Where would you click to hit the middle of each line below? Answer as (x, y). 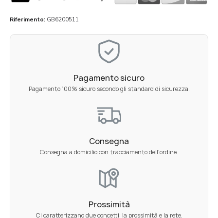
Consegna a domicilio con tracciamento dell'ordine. (109, 152)
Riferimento (27, 19)
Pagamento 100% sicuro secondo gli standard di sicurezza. (109, 89)
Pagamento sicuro (109, 78)
